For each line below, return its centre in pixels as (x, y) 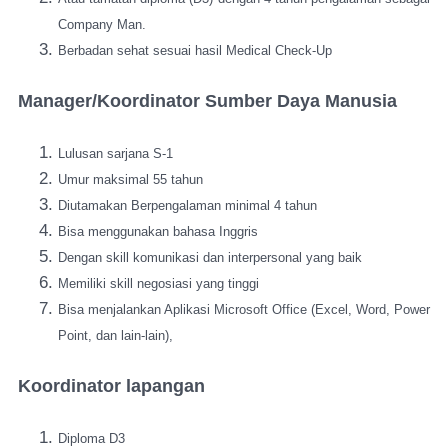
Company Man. (102, 24)
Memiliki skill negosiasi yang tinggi (158, 283)
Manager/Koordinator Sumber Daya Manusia (207, 100)
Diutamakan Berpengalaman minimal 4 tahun (187, 205)
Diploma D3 (93, 438)
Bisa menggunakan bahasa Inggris (160, 231)
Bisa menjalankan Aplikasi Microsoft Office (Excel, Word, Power (244, 309)
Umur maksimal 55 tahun (132, 179)
